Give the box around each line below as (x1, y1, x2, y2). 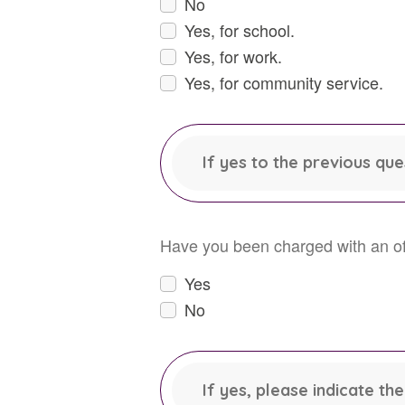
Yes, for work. (184, 44, 282, 69)
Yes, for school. (184, 18, 295, 42)
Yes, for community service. (184, 71, 383, 95)
